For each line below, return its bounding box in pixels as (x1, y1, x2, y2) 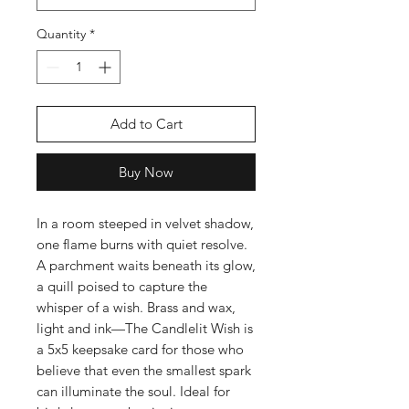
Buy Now (119, 163, 173, 181)
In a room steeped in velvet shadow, (37, 215, 254, 232)
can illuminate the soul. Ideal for (37, 383, 230, 400)
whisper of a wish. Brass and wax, (37, 299, 236, 316)
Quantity (37, 26, 86, 42)
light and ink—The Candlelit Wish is (37, 320, 253, 337)
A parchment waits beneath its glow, (37, 257, 256, 274)
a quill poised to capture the (37, 278, 207, 295)
